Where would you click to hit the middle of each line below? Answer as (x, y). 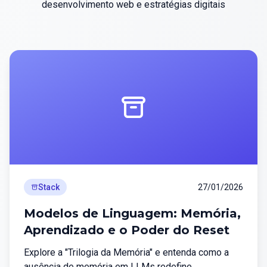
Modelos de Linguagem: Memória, (132, 213)
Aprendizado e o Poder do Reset (127, 230)
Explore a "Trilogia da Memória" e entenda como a (126, 252)
